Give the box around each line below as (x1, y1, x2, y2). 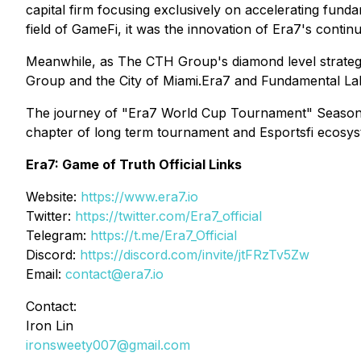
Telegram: (26, 227, 90, 243)
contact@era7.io (65, 266, 164, 282)
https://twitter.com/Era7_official (75, 208, 262, 224)
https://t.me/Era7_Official (90, 227, 237, 243)
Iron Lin (26, 317, 73, 334)
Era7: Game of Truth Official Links (26, 156, 242, 172)
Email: (26, 266, 65, 282)
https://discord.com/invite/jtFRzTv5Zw (80, 247, 309, 263)
